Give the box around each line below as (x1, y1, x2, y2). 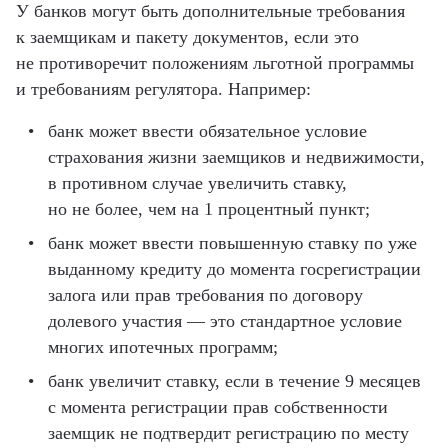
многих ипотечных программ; (48, 336, 278, 357)
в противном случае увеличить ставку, (48, 172, 347, 193)
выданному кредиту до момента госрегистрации (48, 258, 421, 279)
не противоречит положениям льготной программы (16, 52, 414, 73)
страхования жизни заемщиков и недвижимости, (48, 146, 425, 167)
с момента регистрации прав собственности (48, 396, 388, 417)
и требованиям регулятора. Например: (16, 78, 311, 99)
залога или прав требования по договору (48, 284, 363, 305)
